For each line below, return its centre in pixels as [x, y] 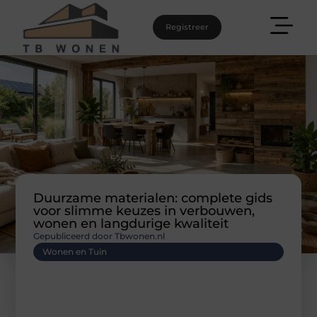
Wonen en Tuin [75, 251]
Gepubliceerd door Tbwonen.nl [99, 236]
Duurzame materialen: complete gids [153, 198]
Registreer [187, 27]
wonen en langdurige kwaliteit [131, 223]
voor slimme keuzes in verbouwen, [144, 211]
